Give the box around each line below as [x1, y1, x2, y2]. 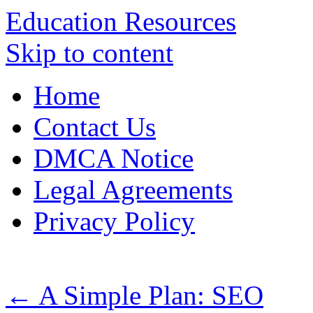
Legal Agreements [34, 175, 233, 205]
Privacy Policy [34, 206, 195, 236]
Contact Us [34, 112, 156, 142]
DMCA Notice [34, 143, 194, 173]
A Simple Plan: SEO [33, 280, 263, 310]
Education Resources [6, 6, 236, 36]
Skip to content [6, 38, 173, 68]
